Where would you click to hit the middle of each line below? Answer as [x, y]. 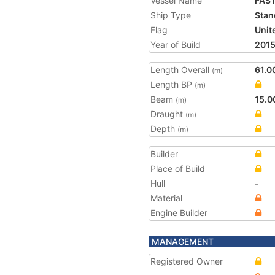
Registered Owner [187, 261]
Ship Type [171, 15]
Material [166, 198]
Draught [168, 114]
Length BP [172, 84]
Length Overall [181, 70]
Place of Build [178, 168]
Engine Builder [179, 213]
